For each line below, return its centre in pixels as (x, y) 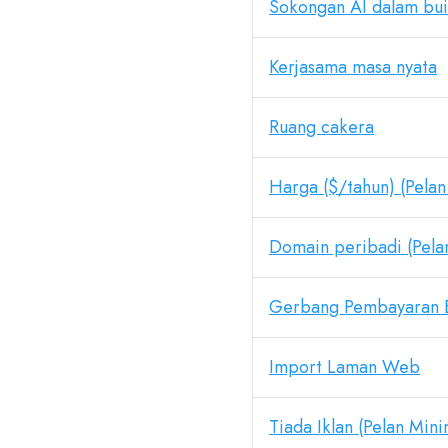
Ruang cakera (321, 127)
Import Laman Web (344, 367)
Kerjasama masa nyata (353, 67)
